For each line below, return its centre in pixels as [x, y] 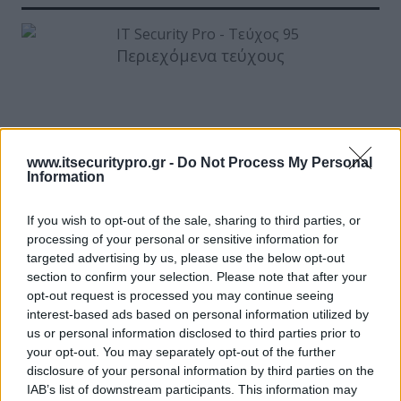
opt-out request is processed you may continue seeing [180, 295]
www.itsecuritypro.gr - [102, 162]
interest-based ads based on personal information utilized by [198, 314]
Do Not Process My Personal [275, 162]
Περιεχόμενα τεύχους [200, 55]
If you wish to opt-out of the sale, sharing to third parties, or [194, 220]
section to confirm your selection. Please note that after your [197, 277]
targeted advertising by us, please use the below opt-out [186, 258]
